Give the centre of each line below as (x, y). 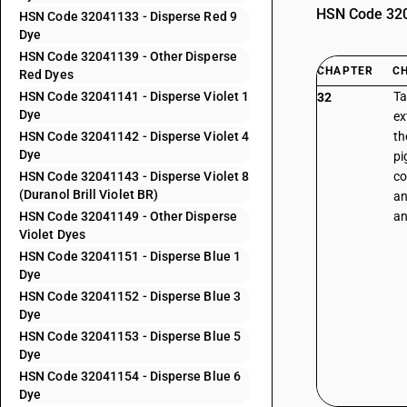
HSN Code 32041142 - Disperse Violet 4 (134, 136)
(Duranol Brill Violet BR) (89, 194)
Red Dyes (46, 74)
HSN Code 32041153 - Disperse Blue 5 (130, 336)
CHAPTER (346, 71)
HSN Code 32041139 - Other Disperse (128, 56)
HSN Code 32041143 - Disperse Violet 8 (134, 176)
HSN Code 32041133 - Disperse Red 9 (128, 16)
